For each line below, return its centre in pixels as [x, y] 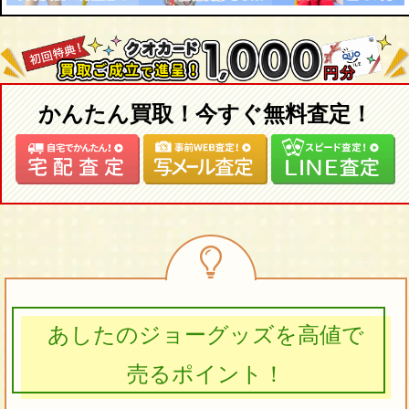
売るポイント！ [205, 375]
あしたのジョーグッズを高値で [205, 336]
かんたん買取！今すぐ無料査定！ [205, 115]
